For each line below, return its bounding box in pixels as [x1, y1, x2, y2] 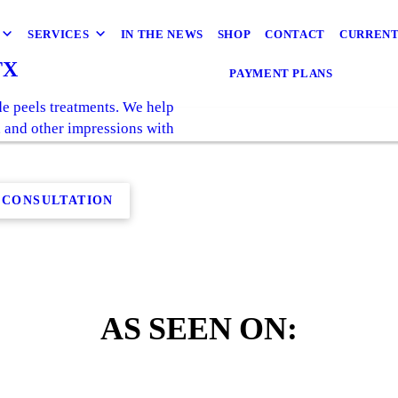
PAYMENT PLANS [229, 67, 333, 80]
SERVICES [28, 28, 90, 41]
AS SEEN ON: [100, 310, 298, 346]
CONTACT [265, 28, 325, 41]
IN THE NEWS [120, 28, 203, 41]
